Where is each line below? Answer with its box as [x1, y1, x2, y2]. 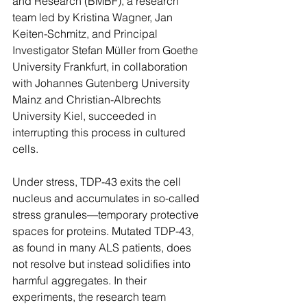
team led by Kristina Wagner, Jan [12, 10, 175, 24]
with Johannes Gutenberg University [12, 76, 193, 90]
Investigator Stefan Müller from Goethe [12, 43, 201, 57]
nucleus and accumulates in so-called [12, 191, 202, 205]
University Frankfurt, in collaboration [12, 60, 191, 73]
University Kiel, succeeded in [12, 109, 159, 123]
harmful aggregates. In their [12, 273, 149, 287]
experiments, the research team [12, 290, 169, 304]
